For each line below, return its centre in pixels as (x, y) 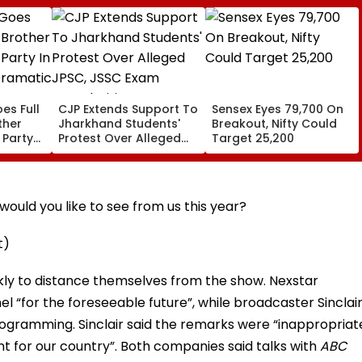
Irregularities (96, 167)
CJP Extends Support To (128, 109)
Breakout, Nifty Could (274, 123)
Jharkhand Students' (119, 123)
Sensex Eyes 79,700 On (278, 109)
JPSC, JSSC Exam (106, 152)
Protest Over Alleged (120, 138)
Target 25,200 (253, 138)
